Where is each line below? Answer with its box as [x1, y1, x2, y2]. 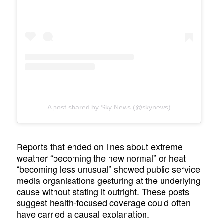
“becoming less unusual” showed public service [17, 162, 200, 175]
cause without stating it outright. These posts [17, 184, 190, 198]
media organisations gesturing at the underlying [17, 173, 201, 186]
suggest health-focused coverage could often [17, 196, 191, 209]
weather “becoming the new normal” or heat [17, 151, 186, 164]
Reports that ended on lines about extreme [17, 140, 183, 153]
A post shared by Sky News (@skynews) [47, 103, 171, 111]
